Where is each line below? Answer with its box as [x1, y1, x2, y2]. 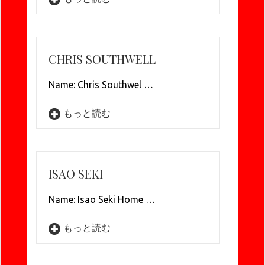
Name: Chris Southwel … [49, 79, 153, 90]
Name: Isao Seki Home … [49, 194, 155, 205]
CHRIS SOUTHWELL [49, 51, 156, 67]
